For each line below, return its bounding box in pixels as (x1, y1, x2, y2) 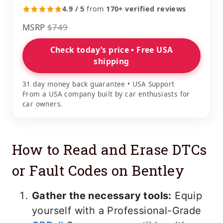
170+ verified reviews (106, 4, 186, 13)
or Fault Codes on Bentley (12, 161, 184, 180)
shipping (94, 56, 129, 67)
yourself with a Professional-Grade (32, 205, 202, 217)
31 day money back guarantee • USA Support (22, 79, 175, 89)
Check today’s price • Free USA (50, 44, 173, 55)
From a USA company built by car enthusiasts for (22, 89, 190, 99)
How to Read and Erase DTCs (12, 140, 207, 159)
